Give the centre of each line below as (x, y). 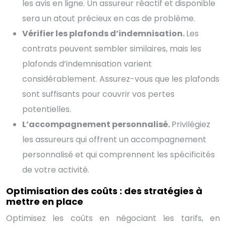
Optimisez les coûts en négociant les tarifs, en (113, 218)
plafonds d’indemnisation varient (87, 64)
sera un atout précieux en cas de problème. (109, 18)
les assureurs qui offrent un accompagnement (114, 139)
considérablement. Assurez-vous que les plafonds (121, 79)
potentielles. (47, 109)
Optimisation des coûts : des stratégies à (104, 191)
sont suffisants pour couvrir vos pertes (98, 94)
